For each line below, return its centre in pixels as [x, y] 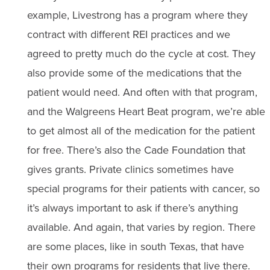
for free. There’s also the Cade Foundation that [136, 150]
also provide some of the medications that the [134, 73]
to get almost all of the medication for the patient [141, 131]
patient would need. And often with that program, [142, 92]
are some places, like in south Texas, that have [135, 246]
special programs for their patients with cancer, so [143, 189]
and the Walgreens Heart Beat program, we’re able [146, 111]
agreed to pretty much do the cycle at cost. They [141, 54]
